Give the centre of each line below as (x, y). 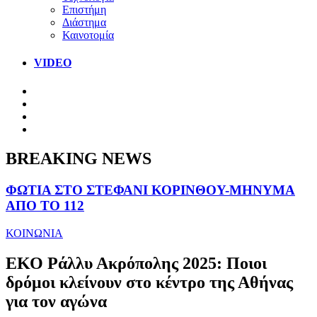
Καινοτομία (88, 35)
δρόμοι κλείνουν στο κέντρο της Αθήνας (149, 282)
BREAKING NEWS (79, 159)
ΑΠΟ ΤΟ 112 (45, 206)
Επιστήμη (84, 9)
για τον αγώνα (56, 301)
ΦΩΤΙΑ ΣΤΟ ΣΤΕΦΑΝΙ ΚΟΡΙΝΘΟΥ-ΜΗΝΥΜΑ (150, 190)
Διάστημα (84, 22)
